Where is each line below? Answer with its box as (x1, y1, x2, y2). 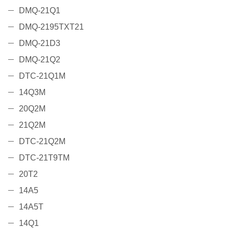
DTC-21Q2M (19, 137, 65, 146)
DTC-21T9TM (19, 153, 70, 163)
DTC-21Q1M (19, 72, 65, 81)
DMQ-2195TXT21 (19, 22, 84, 32)
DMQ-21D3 (19, 39, 60, 48)
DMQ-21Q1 (19, 6, 60, 15)
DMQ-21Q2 (19, 55, 60, 64)
